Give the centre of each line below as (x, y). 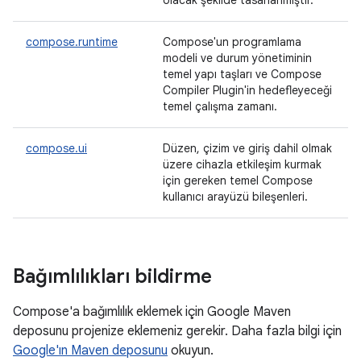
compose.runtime (72, 42)
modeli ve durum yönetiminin (237, 58)
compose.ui (56, 148)
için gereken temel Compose (238, 180)
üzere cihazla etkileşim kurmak (242, 164)
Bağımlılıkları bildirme (112, 276)
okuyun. (191, 351)
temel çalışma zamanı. (220, 106)
